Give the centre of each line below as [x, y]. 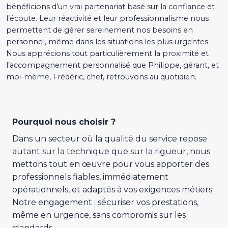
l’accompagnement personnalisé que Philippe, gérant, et [112, 65]
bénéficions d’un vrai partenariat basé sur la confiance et [110, 7]
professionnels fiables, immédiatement [90, 177]
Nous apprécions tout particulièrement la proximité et [107, 54]
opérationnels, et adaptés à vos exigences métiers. [113, 190]
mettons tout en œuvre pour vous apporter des [111, 164]
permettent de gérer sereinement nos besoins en [99, 30]
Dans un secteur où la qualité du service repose [110, 139]
